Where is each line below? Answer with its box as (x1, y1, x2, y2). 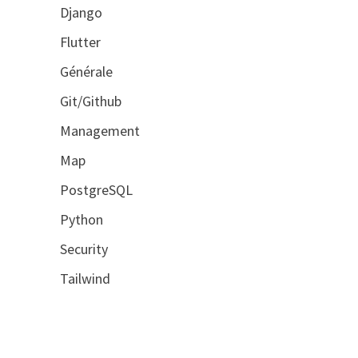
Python (59, 210, 103, 229)
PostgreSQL (59, 181, 133, 200)
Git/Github (59, 92, 121, 111)
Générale (59, 62, 113, 82)
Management (59, 121, 140, 141)
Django (59, 3, 102, 22)
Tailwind (59, 269, 110, 288)
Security (59, 240, 108, 259)
